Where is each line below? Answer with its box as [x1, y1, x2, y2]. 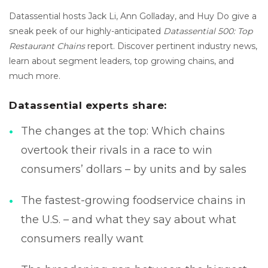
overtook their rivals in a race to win [21, 144, 212, 157]
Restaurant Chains [9, 41, 85, 52]
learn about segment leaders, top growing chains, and [9, 56, 234, 67]
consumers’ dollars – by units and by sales [21, 163, 246, 176]
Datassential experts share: [9, 99, 167, 112]
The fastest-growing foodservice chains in [21, 194, 246, 208]
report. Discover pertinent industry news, [85, 41, 257, 52]
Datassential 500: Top [163, 26, 252, 37]
